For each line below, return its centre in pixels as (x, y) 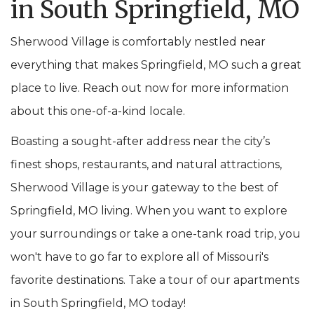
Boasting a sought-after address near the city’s (140, 141)
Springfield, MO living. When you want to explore (149, 211)
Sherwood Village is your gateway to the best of (144, 187)
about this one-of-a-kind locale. (98, 111)
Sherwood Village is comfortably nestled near (138, 42)
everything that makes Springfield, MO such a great (156, 65)
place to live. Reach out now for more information (150, 88)
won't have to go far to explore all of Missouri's (139, 257)
